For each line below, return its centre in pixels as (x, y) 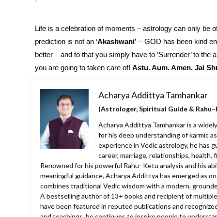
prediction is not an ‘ (66, 42)
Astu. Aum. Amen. (163, 68)
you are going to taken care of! (84, 68)
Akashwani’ (117, 42)
